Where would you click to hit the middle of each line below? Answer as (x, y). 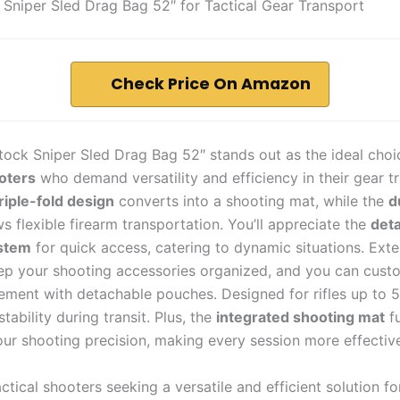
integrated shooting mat (300, 317)
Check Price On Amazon (211, 83)
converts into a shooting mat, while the (251, 200)
